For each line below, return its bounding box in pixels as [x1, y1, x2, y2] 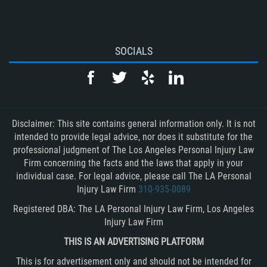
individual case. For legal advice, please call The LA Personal [15, 170, 252, 182]
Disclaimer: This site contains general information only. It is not [11, 118, 256, 130]
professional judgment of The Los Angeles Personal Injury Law [13, 144, 254, 156]
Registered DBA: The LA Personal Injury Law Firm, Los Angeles [13, 203, 254, 215]
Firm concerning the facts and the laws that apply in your [24, 157, 243, 169]
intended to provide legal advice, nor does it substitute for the [14, 131, 253, 143]
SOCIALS [114, 45, 153, 58]
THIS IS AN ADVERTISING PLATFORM [63, 236, 204, 248]
